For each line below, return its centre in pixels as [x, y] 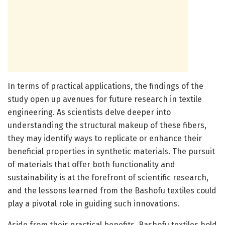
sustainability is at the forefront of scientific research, [108, 177]
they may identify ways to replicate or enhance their [105, 138]
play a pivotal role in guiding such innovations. [93, 203]
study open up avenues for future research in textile [105, 99]
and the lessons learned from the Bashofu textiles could [112, 190]
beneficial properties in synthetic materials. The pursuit [111, 151]
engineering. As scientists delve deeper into [89, 112]
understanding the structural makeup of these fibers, [107, 125]
